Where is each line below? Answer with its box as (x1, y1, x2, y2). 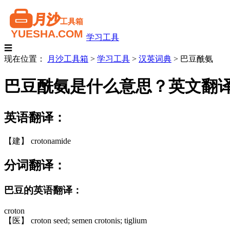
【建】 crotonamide (4, 136, 71, 145)
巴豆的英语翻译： (4, 184, 82, 196)
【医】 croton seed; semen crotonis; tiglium (4, 216, 147, 225)
